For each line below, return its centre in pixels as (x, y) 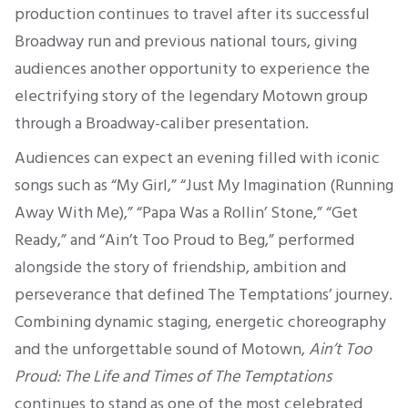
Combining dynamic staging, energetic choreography (200, 322)
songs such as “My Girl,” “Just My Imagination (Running (204, 185)
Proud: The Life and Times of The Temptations (173, 377)
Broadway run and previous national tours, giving (186, 41)
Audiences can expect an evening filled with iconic (197, 158)
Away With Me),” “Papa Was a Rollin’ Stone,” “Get (186, 213)
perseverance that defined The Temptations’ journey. (204, 295)
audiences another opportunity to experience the (192, 69)
